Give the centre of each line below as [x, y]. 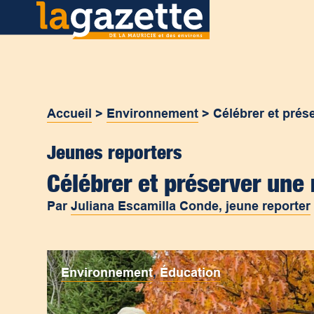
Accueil [70, 114]
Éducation [191, 273]
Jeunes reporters [115, 152]
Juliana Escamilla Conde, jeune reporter [191, 206]
